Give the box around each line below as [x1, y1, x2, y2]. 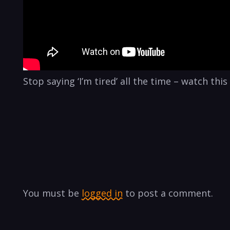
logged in [82, 187, 123, 200]
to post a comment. [123, 187, 213, 200]
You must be [23, 187, 82, 200]
